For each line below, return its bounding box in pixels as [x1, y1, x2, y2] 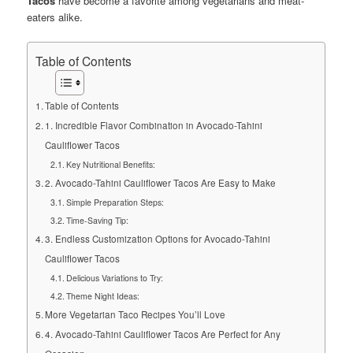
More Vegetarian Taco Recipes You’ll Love [45, 308, 226, 321]
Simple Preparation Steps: [65, 196, 164, 209]
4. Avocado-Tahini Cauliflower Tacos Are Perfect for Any [45, 328, 281, 341]
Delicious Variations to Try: [65, 272, 163, 284]
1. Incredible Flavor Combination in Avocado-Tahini [45, 119, 263, 132]
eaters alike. [27, 9, 84, 25]
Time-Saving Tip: [65, 214, 128, 227]
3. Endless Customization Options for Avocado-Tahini [45, 232, 271, 246]
